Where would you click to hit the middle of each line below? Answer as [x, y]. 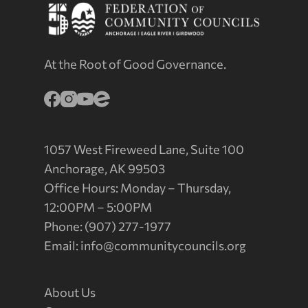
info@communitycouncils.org [163, 245]
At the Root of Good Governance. [135, 64]
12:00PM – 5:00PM [98, 207]
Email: [62, 245]
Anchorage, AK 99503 [104, 168]
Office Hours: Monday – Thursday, [137, 188]
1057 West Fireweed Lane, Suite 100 [144, 149]
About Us [70, 292]
